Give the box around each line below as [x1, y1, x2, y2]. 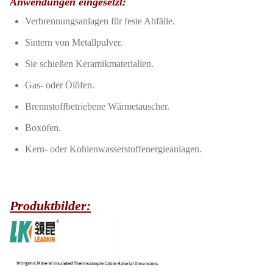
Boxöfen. [25, 122, 61, 133]
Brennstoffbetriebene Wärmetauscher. [25, 101, 169, 112]
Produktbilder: [10, 198, 91, 213]
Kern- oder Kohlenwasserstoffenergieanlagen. [25, 144, 202, 154]
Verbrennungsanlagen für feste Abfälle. [25, 16, 175, 26]
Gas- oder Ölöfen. [25, 80, 94, 90]
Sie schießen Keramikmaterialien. [25, 58, 154, 69]
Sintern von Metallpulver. [25, 37, 122, 48]
